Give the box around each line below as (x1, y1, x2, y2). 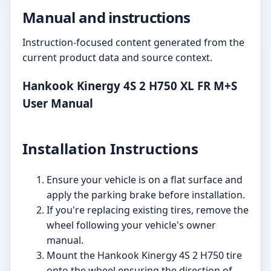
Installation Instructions (22, 138, 198, 158)
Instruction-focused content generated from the (22, 36, 244, 49)
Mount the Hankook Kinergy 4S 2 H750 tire (47, 248, 242, 262)
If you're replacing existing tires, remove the (47, 203, 249, 217)
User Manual (22, 95, 93, 111)
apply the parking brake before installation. (47, 188, 245, 201)
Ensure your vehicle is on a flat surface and (47, 172, 243, 186)
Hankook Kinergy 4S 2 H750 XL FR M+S (22, 77, 237, 93)
